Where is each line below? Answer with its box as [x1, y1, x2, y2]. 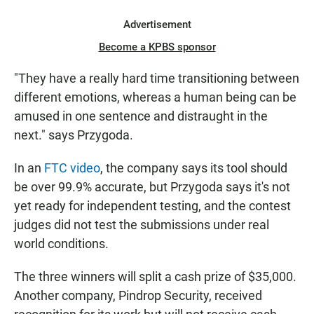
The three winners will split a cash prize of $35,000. [14, 269, 296, 285]
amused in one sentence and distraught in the [14, 109, 268, 124]
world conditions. [14, 236, 109, 252]
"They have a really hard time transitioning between [14, 71, 299, 86]
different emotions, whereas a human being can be [14, 90, 296, 105]
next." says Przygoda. [14, 128, 133, 143]
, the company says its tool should [100, 161, 287, 176]
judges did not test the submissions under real [14, 217, 269, 233]
